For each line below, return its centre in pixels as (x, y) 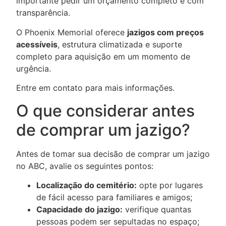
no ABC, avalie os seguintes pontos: (85, 166)
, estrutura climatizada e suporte (120, 44)
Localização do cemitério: (87, 185)
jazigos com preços (165, 32)
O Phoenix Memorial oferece (72, 32)
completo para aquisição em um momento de (103, 56)
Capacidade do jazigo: (79, 209)
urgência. (34, 68)
